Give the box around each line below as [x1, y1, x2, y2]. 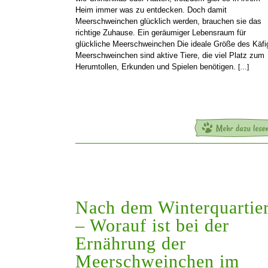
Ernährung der [75, 233, 186, 253]
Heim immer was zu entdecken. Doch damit [75, 5, 227, 14]
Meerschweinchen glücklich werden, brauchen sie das [75, 16, 261, 26]
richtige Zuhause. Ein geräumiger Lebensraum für [75, 28, 246, 37]
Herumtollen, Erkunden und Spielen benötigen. [75, 62, 238, 71]
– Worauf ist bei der [75, 215, 229, 235]
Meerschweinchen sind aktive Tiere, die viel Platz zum [75, 50, 264, 60]
